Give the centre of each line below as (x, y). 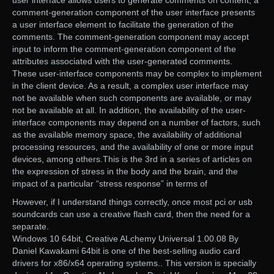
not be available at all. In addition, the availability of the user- (129, 110)
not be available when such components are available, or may (132, 98)
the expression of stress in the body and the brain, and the (125, 171)
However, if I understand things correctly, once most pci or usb (132, 202)
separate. (31, 226)
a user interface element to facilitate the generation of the (123, 24)
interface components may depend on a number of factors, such (136, 122)
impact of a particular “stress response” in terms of (110, 183)
